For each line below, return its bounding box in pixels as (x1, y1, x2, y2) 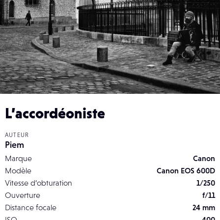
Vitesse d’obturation (5, 178, 72, 187)
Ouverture (5, 191, 40, 199)
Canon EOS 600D (157, 166, 215, 175)
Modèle (5, 166, 31, 175)
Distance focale (5, 203, 56, 212)
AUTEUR (5, 132, 29, 138)
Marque (5, 154, 32, 163)
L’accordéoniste (5, 105, 105, 121)
